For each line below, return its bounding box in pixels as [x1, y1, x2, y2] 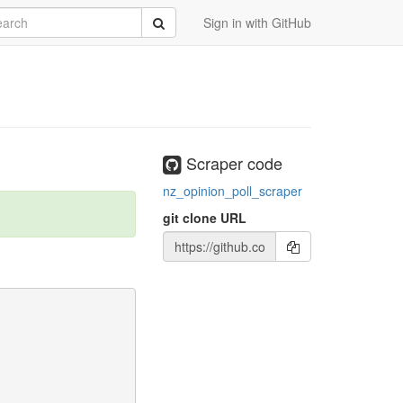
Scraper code [182, 151, 282, 175]
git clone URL [163, 208, 246, 227]
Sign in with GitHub [203, 13, 311, 31]
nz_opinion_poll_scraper [163, 181, 302, 200]
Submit [152, 13, 192, 31]
